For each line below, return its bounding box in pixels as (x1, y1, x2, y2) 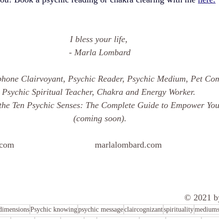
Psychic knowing (30, 206, 77, 213)
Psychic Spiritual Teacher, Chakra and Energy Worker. (1, 87, 198, 97)
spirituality (164, 206, 194, 213)
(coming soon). (73, 113, 127, 123)
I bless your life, (69, 34, 130, 44)
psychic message (78, 206, 123, 213)
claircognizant (124, 206, 163, 213)
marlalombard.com (95, 140, 164, 150)
